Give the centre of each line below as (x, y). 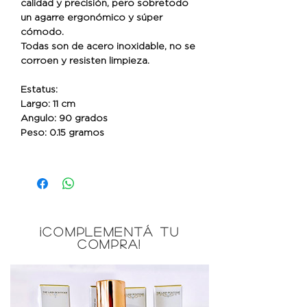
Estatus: (39, 88)
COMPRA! (110, 244)
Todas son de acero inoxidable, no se (108, 45)
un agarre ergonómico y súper (91, 16)
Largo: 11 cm (48, 103)
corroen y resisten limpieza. (85, 60)
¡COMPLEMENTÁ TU (110, 231)
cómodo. (42, 31)
